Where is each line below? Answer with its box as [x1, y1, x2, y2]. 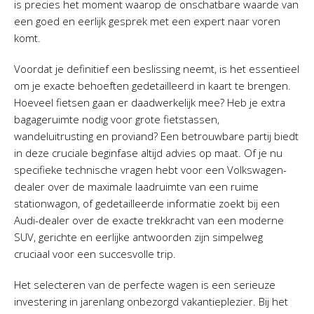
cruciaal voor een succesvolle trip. [14, 247, 176, 261]
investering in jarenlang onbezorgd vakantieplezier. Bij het [14, 294, 288, 308]
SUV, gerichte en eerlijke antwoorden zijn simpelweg [14, 230, 263, 244]
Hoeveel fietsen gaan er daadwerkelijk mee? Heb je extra [14, 95, 285, 109]
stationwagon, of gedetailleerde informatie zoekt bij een [14, 196, 280, 210]
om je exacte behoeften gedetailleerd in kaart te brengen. [14, 78, 291, 93]
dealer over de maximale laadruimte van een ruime [14, 179, 259, 193]
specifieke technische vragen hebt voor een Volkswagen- [14, 163, 287, 177]
